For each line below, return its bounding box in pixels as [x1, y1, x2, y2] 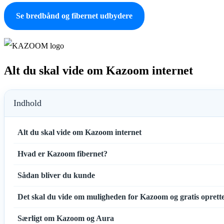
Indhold [13, 97, 41, 108]
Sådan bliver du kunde [17, 170, 95, 179]
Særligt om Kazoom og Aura [17, 213, 114, 222]
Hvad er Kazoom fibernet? [17, 149, 107, 158]
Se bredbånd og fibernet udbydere [16, 11, 132, 20]
